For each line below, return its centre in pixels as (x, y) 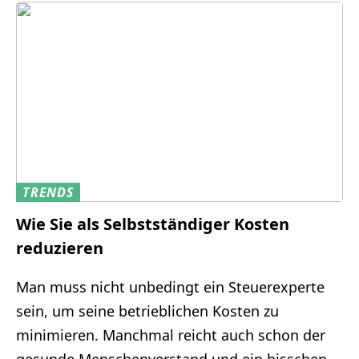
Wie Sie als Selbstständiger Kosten (153, 224)
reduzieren (60, 248)
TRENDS (48, 192)
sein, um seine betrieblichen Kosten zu (147, 311)
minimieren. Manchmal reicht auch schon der (171, 335)
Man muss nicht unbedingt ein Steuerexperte (170, 287)
